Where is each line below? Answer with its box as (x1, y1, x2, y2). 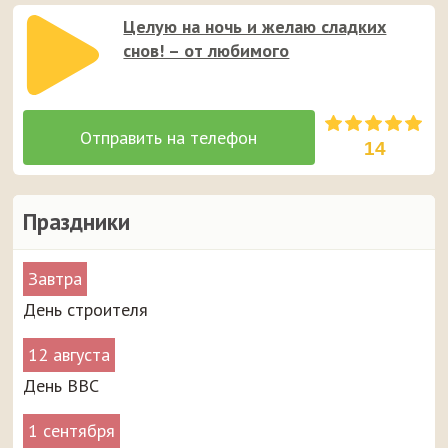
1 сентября (28, 418, 116, 442)
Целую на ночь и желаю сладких (123, 14, 387, 38)
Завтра (28, 266, 83, 290)
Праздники (23, 206, 131, 236)
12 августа (28, 342, 111, 366)
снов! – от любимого (123, 38, 290, 62)
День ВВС (23, 373, 100, 397)
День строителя (23, 297, 149, 321)
